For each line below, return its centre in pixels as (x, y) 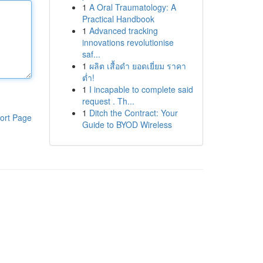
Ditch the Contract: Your (133, 113)
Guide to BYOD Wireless (127, 124)
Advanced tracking (123, 31)
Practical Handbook (118, 19)
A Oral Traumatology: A (132, 7)
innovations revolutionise (128, 42)
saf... (91, 54)
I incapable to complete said (141, 89)
